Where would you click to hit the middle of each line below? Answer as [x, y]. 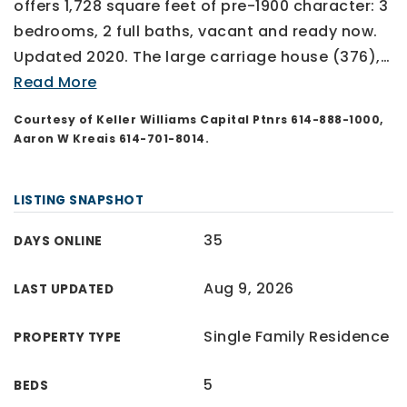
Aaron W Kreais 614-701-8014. [111, 138]
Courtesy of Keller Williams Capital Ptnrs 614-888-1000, [199, 119]
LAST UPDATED [64, 289]
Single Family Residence [297, 336]
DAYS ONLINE [58, 241]
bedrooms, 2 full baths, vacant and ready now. [196, 31]
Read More [55, 82]
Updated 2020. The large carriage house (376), [197, 56]
